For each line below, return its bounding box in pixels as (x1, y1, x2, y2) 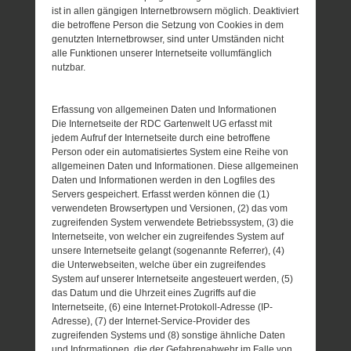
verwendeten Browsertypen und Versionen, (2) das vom (52, 202, 288, 214)
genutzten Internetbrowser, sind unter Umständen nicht (52, 33, 284, 45)
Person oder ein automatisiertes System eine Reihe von (52, 146, 289, 157)
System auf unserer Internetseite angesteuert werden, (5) (52, 273, 294, 284)
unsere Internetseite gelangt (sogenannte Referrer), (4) (52, 244, 285, 256)
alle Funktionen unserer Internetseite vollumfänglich (52, 47, 273, 59)
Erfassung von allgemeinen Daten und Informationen (52, 103, 277, 115)
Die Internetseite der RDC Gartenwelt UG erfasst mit (52, 118, 273, 129)
